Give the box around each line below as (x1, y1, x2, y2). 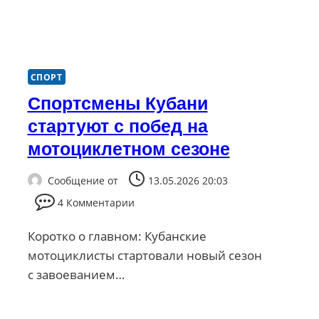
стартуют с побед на (27, 116, 208, 137)
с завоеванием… (27, 266, 125, 283)
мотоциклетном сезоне (27, 139, 230, 159)
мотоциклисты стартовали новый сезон (27, 246, 262, 263)
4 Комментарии (58, 195, 135, 209)
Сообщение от (47, 173, 118, 187)
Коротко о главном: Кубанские (27, 227, 206, 244)
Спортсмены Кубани (27, 93, 208, 114)
